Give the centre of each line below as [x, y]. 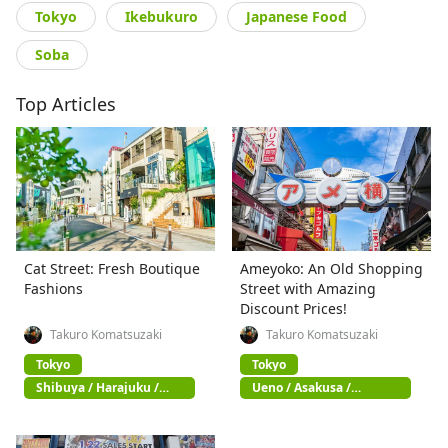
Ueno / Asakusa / [302, 388]
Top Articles [66, 103]
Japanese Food [296, 16]
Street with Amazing [308, 288]
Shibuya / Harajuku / [97, 388]
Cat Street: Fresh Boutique [112, 268]
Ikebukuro [161, 16]
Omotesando [74, 400]
